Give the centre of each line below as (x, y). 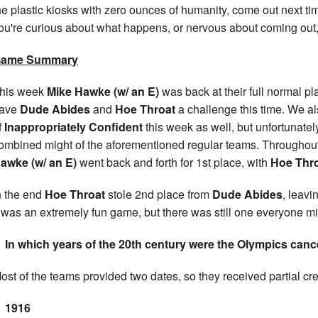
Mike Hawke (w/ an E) (104, 92)
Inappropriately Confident (75, 127)
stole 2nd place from (160, 194)
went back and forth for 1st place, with (174, 163)
